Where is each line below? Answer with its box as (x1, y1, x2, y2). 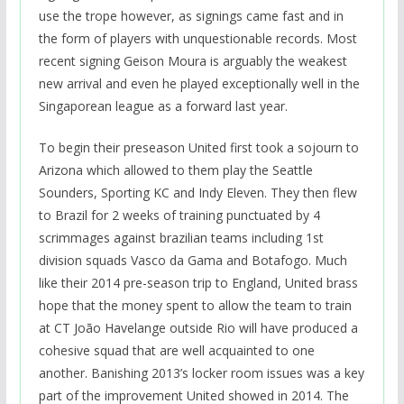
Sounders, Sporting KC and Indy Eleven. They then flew (38, 184, 357, 202)
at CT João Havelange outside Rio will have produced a (38, 319, 358, 337)
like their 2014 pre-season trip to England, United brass (38, 274, 358, 292)
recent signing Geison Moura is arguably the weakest (38, 52, 347, 70)
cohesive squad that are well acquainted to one (38, 342, 315, 360)
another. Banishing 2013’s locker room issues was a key (38, 364, 364, 382)
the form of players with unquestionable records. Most (38, 30, 357, 48)
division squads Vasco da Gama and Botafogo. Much (38, 252, 347, 270)
